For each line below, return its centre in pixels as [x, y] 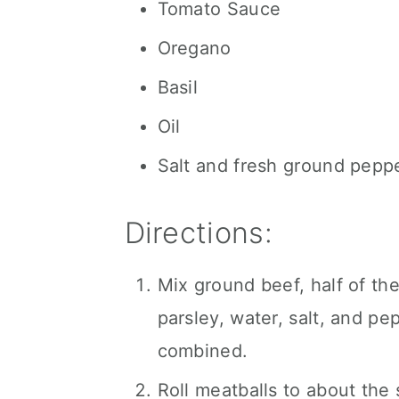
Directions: [198, 233]
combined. [203, 351]
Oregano [194, 48]
